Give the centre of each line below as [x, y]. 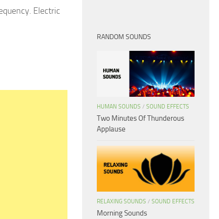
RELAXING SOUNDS [121, 202]
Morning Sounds [122, 213]
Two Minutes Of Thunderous [141, 119]
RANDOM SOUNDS [124, 37]
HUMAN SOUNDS [119, 107]
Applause [111, 129]
